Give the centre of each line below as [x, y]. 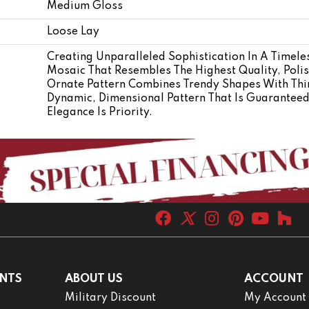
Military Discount [110, 298]
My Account [276, 298]
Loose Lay [73, 31]
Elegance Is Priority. [100, 112]
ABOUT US [93, 279]
